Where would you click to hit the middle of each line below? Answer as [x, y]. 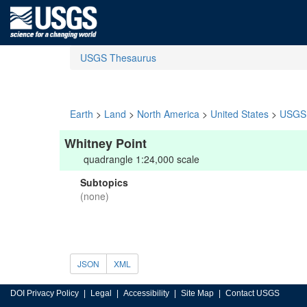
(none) [95, 196]
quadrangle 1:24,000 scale [142, 159]
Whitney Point [106, 143]
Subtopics [104, 182]
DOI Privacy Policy [45, 293]
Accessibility [146, 293]
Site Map [197, 293]
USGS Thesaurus [118, 58]
